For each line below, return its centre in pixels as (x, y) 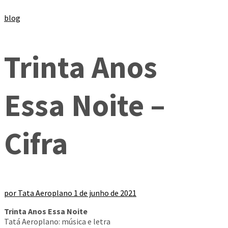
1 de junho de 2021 (105, 193)
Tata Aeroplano (45, 193)
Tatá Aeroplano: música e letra (57, 222)
